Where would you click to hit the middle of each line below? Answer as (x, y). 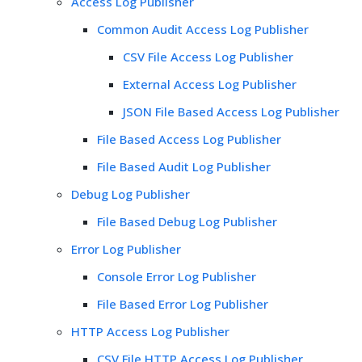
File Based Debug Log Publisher (187, 221)
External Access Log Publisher (210, 84)
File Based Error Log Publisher (183, 303)
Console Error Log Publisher (177, 276)
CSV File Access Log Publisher (208, 56)
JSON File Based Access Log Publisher (231, 111)
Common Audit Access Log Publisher (203, 29)
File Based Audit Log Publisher (184, 166)
